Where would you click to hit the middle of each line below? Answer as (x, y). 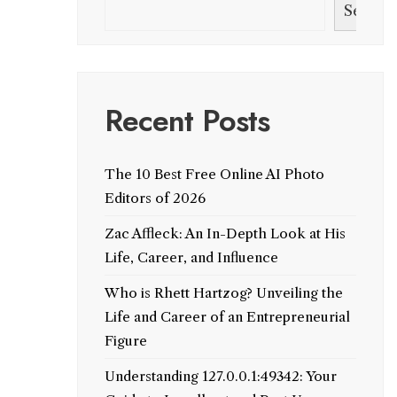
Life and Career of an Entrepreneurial (227, 317)
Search (369, 11)
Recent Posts (187, 121)
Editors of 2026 (155, 198)
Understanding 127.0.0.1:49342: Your (220, 376)
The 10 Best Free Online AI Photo (214, 174)
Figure (125, 341)
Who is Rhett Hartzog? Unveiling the (223, 293)
